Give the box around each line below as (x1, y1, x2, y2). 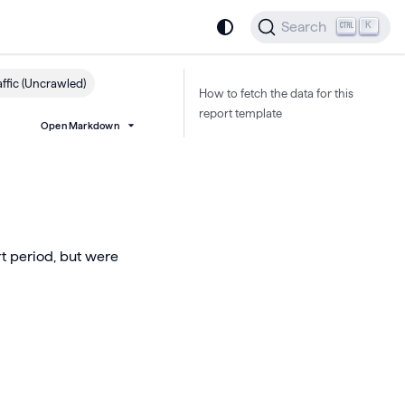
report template (199, 107, 282, 119)
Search (281, 19, 327, 34)
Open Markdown (40, 120, 119, 132)
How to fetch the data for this (199, 87, 353, 99)
